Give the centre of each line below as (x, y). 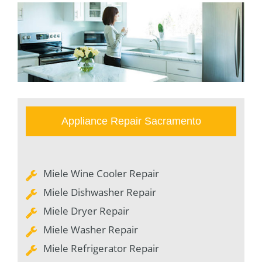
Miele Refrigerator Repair (101, 248)
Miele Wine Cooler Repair (101, 173)
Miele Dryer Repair (86, 211)
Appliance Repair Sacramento (131, 121)
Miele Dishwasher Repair (100, 192)
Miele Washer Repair (91, 229)
